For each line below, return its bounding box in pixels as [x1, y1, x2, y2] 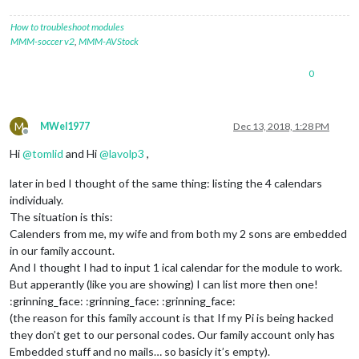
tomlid [32, 146, 63, 160]
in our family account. [10, 243, 115, 257]
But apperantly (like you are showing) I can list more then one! [10, 276, 318, 291]
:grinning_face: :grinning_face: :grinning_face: [10, 293, 236, 308]
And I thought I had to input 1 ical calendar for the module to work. [10, 260, 342, 274]
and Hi [63, 146, 99, 160]
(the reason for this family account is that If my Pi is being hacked [10, 310, 333, 325]
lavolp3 [109, 146, 144, 160]
